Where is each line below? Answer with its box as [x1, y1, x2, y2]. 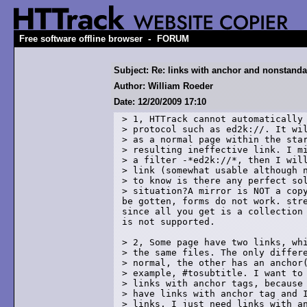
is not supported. [122, 217, 215, 227]
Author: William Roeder [114, 81, 213, 91]
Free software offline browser [19, 34, 143, 44]
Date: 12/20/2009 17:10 [114, 97, 206, 107]
